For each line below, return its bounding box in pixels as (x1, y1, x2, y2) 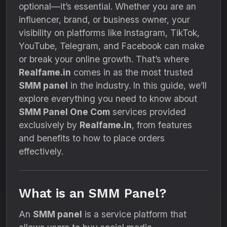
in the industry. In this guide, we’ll (68, 80, 207, 91)
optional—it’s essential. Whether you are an (19, 1, 196, 12)
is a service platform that (82, 209, 186, 219)
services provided (110, 106, 186, 117)
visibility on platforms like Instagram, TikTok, (19, 27, 200, 38)
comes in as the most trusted (71, 67, 193, 78)
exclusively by (19, 120, 80, 130)
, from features (132, 120, 192, 130)
